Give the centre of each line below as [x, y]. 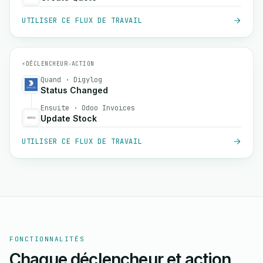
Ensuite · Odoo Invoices [88, 108]
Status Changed [74, 90]
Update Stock [69, 118]
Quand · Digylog [71, 80]
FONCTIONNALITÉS [47, 239]
